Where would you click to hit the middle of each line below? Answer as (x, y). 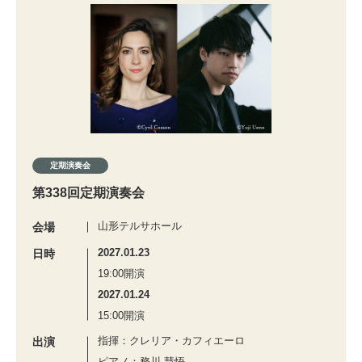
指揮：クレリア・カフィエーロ (171, 340)
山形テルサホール (140, 225)
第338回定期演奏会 (88, 192)
